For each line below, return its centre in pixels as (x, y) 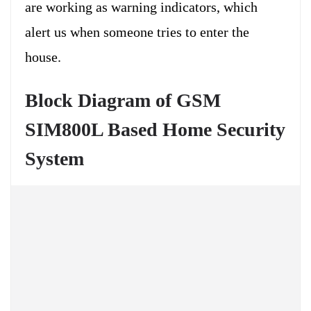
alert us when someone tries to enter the (137, 32)
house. (43, 57)
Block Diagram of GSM (123, 100)
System (54, 158)
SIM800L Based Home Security (155, 129)
